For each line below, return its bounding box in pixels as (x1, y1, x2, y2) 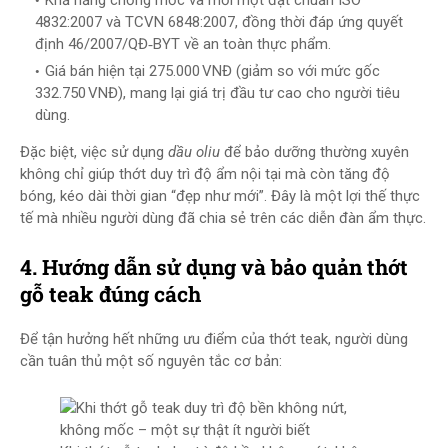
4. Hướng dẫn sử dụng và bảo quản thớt (20, 253, 408, 281)
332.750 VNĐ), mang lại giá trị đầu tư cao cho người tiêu (35, 84, 400, 102)
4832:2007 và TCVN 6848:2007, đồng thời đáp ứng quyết (35, 13, 403, 31)
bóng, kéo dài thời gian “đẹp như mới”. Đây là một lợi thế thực (20, 187, 420, 205)
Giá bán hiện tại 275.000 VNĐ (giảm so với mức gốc (45, 62, 380, 80)
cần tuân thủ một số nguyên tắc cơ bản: (20, 352, 282, 370)
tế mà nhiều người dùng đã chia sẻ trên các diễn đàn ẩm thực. (20, 209, 426, 227)
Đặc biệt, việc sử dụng (20, 143, 168, 161)
